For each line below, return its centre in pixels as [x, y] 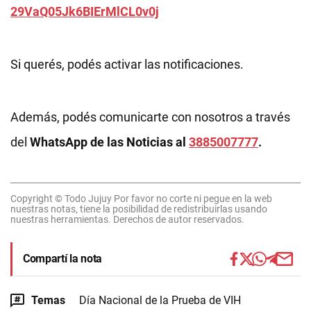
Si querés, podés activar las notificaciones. [127, 64]
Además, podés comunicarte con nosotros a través [150, 117]
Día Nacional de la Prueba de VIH [160, 300]
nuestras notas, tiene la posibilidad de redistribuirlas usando [139, 209]
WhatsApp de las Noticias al [109, 142]
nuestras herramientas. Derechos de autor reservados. [127, 219]
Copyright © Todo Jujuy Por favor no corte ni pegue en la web [141, 198]
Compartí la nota [62, 258]
